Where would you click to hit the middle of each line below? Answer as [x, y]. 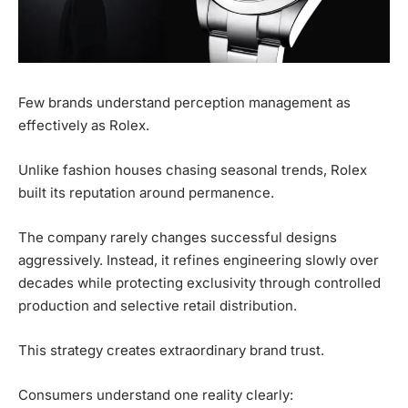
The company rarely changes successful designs [178, 237]
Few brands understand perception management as [184, 102]
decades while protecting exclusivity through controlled [199, 282]
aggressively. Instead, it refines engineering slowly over [199, 260]
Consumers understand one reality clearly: [156, 394]
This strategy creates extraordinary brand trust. [171, 350]
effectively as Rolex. [84, 125]
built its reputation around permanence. [146, 192]
